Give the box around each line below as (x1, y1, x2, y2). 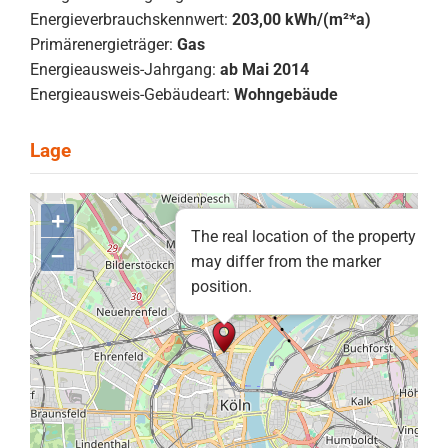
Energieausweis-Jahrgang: (30, 59, 216, 79)
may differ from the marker (191, 252, 381, 271)
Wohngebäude (234, 84, 338, 104)
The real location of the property (191, 227, 416, 246)
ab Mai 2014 (220, 59, 309, 79)
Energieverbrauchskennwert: (30, 9, 228, 29)
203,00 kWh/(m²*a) (232, 9, 371, 29)
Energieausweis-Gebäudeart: (30, 84, 230, 104)
